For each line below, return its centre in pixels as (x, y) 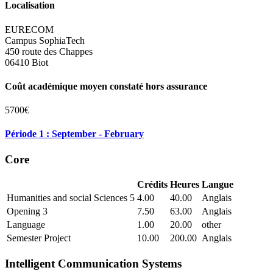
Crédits (152, 185)
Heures (185, 185)
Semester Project (39, 238)
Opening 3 (27, 211)
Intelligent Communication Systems (93, 264)
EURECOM (29, 29)
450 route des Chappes (49, 51)
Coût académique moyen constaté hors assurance (106, 86)
